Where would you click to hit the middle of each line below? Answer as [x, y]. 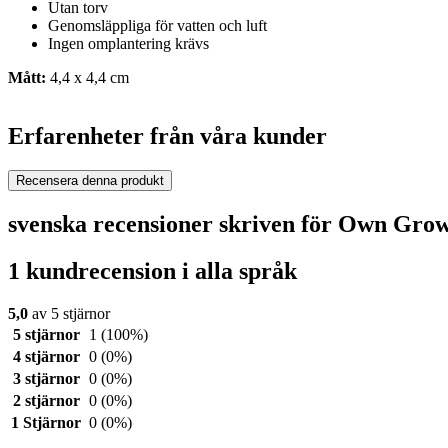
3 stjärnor [46, 378]
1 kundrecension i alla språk [152, 270]
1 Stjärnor [46, 422]
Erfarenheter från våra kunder [167, 136]
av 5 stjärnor [69, 313]
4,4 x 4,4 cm [87, 78]
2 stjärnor [46, 400]
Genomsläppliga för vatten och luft [157, 26]
